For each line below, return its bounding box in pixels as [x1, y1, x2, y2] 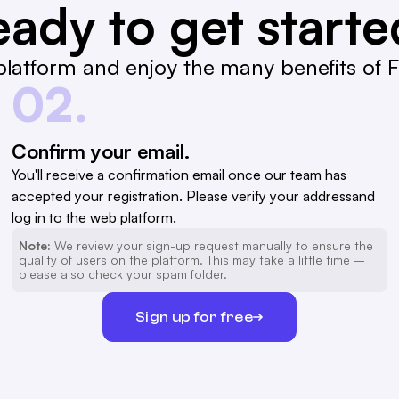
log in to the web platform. [12, 208, 177, 227]
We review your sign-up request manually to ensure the [51, 238, 374, 254]
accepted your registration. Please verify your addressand [12, 187, 376, 206]
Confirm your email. [12, 139, 191, 164]
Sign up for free [134, 308, 254, 325]
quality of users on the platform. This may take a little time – [19, 252, 366, 268]
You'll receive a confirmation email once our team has [12, 166, 347, 184]
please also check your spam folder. [19, 266, 228, 282]
